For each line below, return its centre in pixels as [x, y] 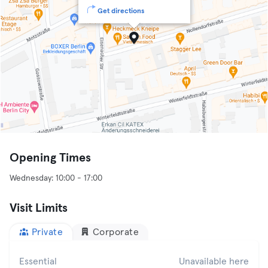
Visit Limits [39, 208]
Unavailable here [214, 261]
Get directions [121, 11]
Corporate [115, 232]
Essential [38, 261]
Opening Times [50, 158]
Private [47, 232]
